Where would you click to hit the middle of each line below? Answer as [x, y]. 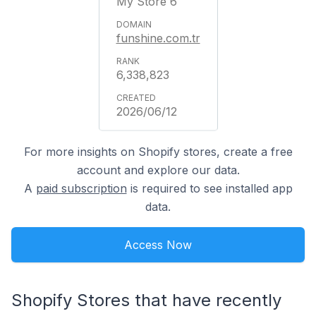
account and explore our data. [158, 170]
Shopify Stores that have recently [146, 300]
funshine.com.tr [158, 38]
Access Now [158, 244]
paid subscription [81, 188]
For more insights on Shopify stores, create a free [158, 151]
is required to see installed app [209, 188]
